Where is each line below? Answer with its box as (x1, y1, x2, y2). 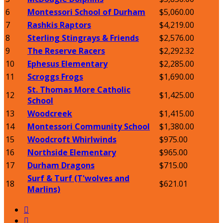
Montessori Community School (27, 121, 150, 132)
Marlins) (27, 184, 60, 195)
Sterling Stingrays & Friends (27, 32, 139, 44)
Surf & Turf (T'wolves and (27, 173, 129, 184)
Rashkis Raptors (27, 19, 91, 31)
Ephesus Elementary (27, 58, 108, 70)
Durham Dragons (27, 160, 95, 171)
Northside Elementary (27, 147, 116, 158)
